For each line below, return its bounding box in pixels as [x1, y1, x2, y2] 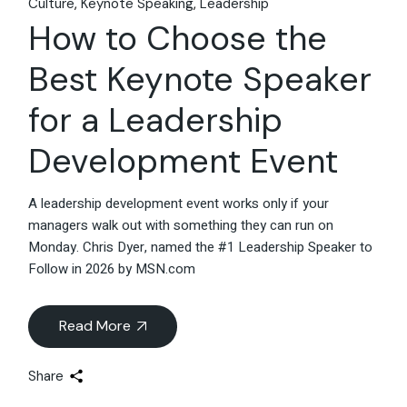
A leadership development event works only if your [28, 193, 330, 213]
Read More [59, 315, 132, 335]
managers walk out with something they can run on [28, 214, 334, 235]
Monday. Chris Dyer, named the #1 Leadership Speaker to [28, 236, 373, 257]
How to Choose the [28, 15, 328, 60]
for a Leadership [28, 97, 283, 142]
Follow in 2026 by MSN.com [28, 258, 196, 279]
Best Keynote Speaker [28, 56, 372, 101]
